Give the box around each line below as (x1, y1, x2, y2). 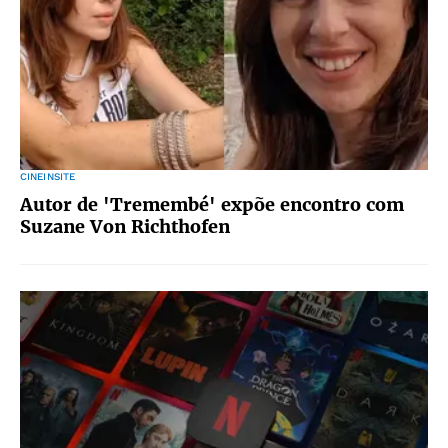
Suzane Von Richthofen (20, 215, 230, 238)
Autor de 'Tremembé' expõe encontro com (20, 193, 404, 216)
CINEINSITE (20, 171, 76, 182)
